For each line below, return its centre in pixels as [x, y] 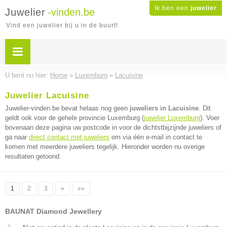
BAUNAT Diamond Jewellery [53, 211]
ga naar [17, 137]
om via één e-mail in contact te [156, 137]
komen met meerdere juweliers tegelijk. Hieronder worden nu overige [105, 147]
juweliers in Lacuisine [164, 108]
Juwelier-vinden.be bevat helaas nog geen [67, 108]
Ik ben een [173, 8]
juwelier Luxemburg [172, 118]
